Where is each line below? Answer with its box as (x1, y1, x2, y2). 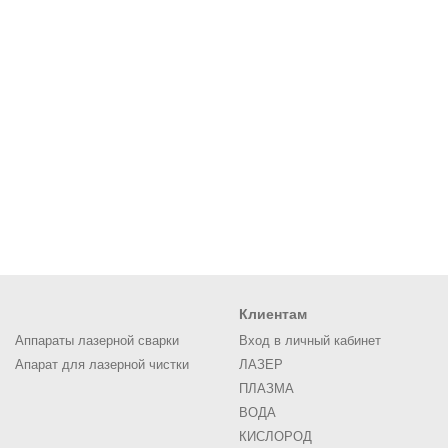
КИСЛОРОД (239, 428, 312, 444)
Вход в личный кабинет (239, 332, 381, 348)
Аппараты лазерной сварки (15, 332, 179, 348)
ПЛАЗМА (239, 380, 294, 396)
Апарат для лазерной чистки (15, 356, 189, 372)
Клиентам (239, 305, 307, 322)
